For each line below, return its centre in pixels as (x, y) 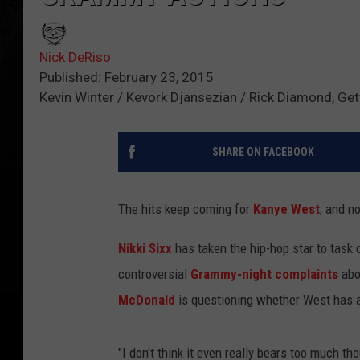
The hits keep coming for (186, 209)
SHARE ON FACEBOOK (263, 152)
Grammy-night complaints (264, 274)
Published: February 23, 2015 (127, 78)
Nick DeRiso (75, 57)
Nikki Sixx (145, 249)
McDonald (147, 300)
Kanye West (286, 209)
